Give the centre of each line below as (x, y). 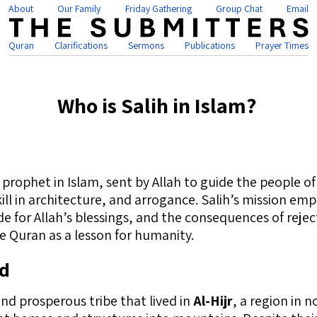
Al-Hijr (213, 301)
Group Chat (239, 8)
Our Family (79, 8)
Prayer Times (282, 46)
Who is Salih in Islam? (157, 105)
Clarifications (81, 46)
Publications (210, 46)
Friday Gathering (158, 8)
